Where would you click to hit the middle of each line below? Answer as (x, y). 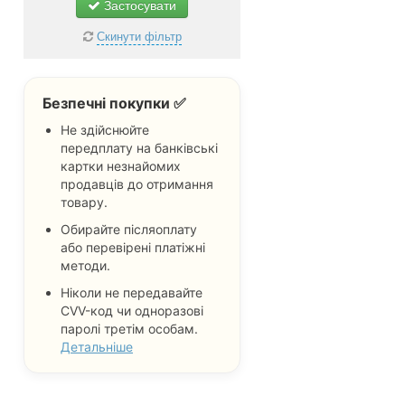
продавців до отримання (137, 184)
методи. (85, 265)
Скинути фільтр (139, 36)
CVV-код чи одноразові (132, 311)
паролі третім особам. (129, 329)
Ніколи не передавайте (132, 292)
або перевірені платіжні (133, 247)
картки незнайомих (121, 166)
